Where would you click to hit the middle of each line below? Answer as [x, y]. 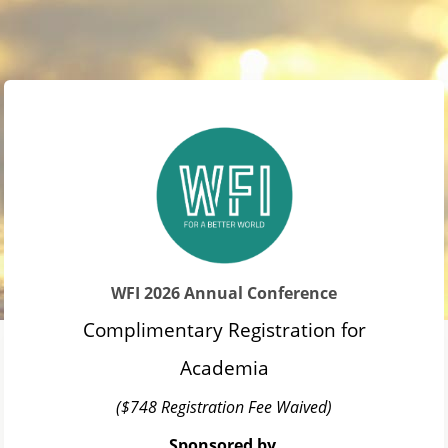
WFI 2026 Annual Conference [224, 293]
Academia [224, 367]
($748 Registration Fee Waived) [224, 407]
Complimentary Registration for [224, 329]
